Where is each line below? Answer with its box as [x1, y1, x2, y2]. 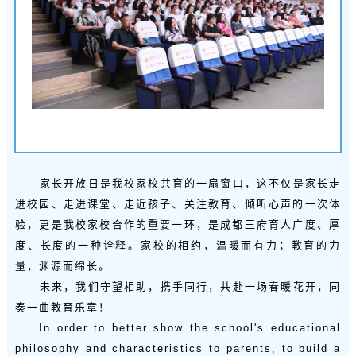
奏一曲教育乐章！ [14, 300, 110, 313]
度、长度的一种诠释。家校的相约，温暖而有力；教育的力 [14, 238, 342, 251]
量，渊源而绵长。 [14, 259, 110, 272]
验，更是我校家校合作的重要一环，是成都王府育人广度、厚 [14, 218, 342, 230]
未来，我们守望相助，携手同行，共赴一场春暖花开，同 [14, 280, 342, 292]
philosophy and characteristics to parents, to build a [14, 342, 342, 354]
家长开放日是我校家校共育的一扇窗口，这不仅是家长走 [14, 176, 342, 189]
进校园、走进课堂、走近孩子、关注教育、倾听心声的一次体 [14, 197, 342, 210]
